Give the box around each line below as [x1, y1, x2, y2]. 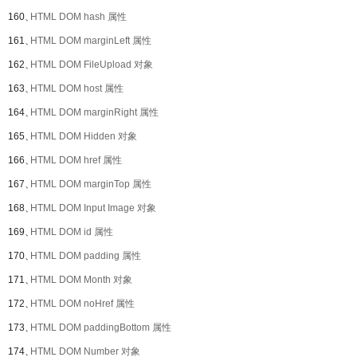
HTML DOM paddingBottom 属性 [30, 322, 171, 333]
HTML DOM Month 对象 [30, 274, 132, 285]
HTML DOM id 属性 [30, 226, 113, 237]
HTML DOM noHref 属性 [30, 298, 135, 309]
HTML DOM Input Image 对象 [30, 202, 156, 214]
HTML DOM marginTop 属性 [30, 178, 151, 190]
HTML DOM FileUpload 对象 [30, 59, 153, 70]
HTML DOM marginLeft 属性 [30, 35, 151, 46]
